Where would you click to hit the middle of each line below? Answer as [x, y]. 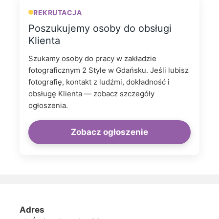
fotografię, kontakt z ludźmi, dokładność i [99, 82]
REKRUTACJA [58, 12]
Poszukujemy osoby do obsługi [100, 28]
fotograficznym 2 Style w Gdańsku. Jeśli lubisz [109, 70]
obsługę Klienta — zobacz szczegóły [91, 93]
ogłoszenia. [48, 105]
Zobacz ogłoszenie [109, 132]
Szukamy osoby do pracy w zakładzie [92, 58]
